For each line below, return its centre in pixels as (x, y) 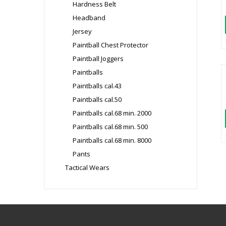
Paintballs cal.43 (97, 86)
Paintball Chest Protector (110, 45)
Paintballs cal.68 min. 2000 (112, 113)
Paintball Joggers (98, 59)
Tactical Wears (87, 167)
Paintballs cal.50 (97, 99)
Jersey (82, 31)
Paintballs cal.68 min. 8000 (112, 140)
